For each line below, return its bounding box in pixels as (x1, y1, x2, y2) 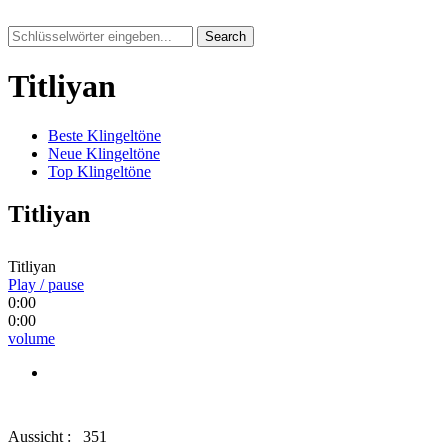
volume (8, 329, 55, 347)
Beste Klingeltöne (48, 126, 161, 144)
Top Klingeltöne (48, 162, 151, 180)
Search (205, 29, 246, 44)
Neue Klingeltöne (48, 144, 160, 162)
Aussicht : (8, 427, 75, 445)
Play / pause (8, 275, 84, 293)
